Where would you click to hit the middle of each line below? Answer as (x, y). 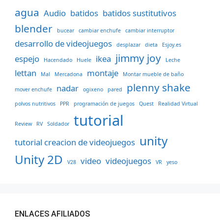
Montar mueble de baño (153, 74)
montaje (103, 73)
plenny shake (159, 88)
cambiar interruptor (150, 31)
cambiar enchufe (100, 31)
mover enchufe (33, 90)
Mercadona (69, 74)
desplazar (128, 45)
